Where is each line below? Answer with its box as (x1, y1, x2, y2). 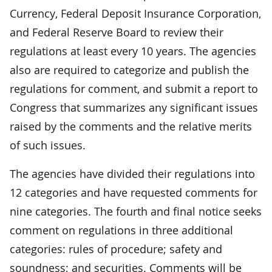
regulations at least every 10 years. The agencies (10, 43, 256, 58)
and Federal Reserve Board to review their (10, 24, 223, 39)
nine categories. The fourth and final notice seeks (10, 203, 262, 219)
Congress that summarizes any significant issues (10, 100, 258, 115)
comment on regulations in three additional (10, 222, 233, 237)
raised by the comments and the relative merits (10, 118, 252, 134)
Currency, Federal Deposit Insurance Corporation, (10, 5, 261, 21)
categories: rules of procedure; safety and (10, 241, 222, 256)
